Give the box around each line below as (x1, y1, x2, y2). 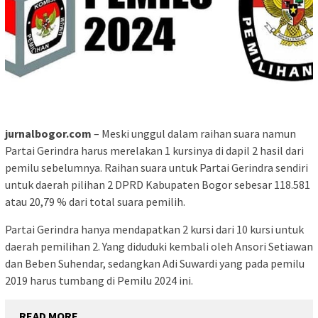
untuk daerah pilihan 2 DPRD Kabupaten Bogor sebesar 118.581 (5, 177, 310, 192)
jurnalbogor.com (5, 126, 92, 141)
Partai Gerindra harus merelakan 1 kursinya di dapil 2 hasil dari (5, 143, 304, 158)
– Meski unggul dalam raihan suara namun (92, 126, 296, 141)
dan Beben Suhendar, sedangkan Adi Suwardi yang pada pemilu (5, 256, 305, 270)
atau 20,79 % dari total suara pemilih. (5, 194, 185, 209)
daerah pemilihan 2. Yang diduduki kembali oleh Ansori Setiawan (5, 238, 313, 253)
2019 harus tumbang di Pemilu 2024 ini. (5, 273, 193, 287)
